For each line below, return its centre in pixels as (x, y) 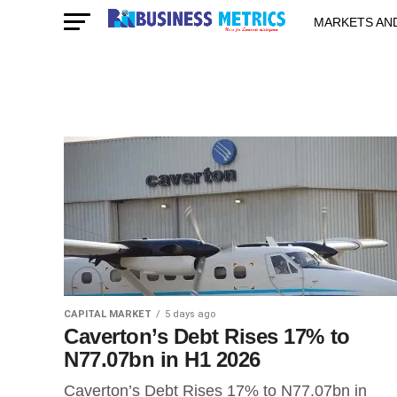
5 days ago (190, 314)
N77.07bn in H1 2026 (162, 359)
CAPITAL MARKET (108, 314)
